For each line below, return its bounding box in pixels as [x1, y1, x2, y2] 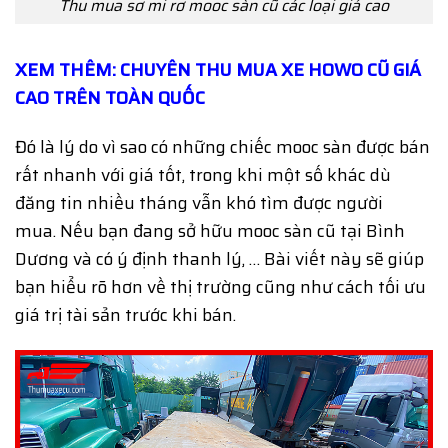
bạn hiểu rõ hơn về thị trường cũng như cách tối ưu [15, 272, 426, 301]
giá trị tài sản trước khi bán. [15, 300, 236, 329]
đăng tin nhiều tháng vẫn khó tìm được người [15, 188, 383, 217]
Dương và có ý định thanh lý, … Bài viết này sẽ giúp [15, 244, 424, 273]
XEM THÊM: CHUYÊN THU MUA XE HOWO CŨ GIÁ [15, 56, 421, 85]
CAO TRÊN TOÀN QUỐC [15, 84, 205, 113]
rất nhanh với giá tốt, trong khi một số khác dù [15, 160, 391, 189]
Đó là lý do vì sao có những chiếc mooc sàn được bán [15, 132, 430, 161]
